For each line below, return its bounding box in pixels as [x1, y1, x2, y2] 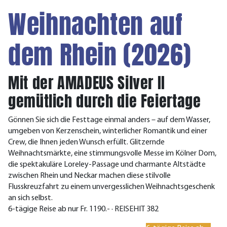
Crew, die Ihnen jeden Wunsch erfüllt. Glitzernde [8, 138, 165, 146]
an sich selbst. [8, 194, 53, 202]
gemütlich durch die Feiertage [8, 90, 201, 112]
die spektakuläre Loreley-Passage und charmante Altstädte [8, 161, 206, 169]
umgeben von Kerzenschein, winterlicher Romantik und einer [8, 127, 207, 135]
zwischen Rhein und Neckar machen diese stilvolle [8, 172, 171, 180]
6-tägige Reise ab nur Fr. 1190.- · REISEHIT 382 [8, 205, 159, 213]
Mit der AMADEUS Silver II [8, 71, 166, 94]
